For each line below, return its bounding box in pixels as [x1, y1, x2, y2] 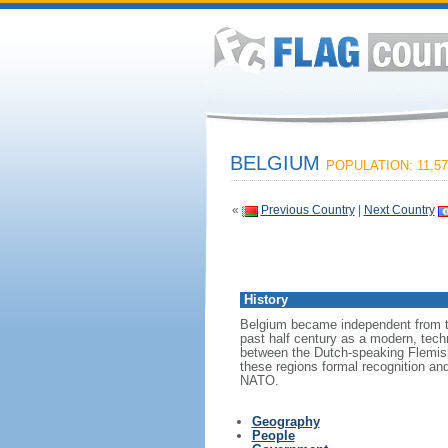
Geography [251, 414, 320, 429]
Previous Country [260, 203, 355, 217]
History [243, 292, 288, 307]
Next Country [363, 203, 435, 217]
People [251, 428, 295, 443]
